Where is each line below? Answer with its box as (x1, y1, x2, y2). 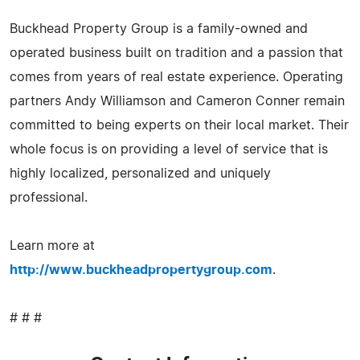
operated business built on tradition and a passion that (10, 46, 343, 59)
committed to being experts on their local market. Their (10, 118, 349, 132)
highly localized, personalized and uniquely (10, 166, 271, 180)
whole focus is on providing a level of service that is (10, 142, 328, 156)
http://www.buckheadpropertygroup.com (10, 263, 272, 276)
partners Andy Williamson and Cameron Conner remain (10, 94, 345, 108)
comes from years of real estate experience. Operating (10, 70, 343, 84)
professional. (10, 190, 88, 204)
